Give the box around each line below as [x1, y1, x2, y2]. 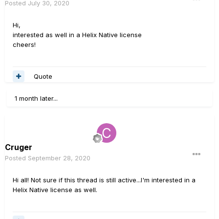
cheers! [13, 41, 36, 48]
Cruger [5, 142, 32, 152]
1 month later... [15, 94, 58, 102]
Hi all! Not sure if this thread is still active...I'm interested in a [13, 176, 196, 184]
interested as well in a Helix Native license [13, 31, 142, 39]
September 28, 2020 [28, 154, 90, 162]
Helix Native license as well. [13, 186, 97, 194]
